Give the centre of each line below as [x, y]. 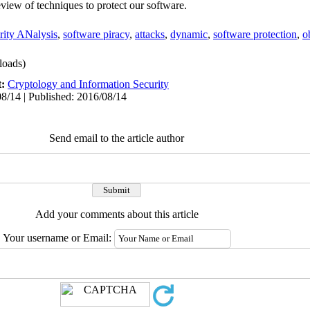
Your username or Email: [58, 238]
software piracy [96, 34]
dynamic [189, 34]
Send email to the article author [117, 138]
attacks [150, 34]
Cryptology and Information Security [88, 84]
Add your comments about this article [117, 214]
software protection [255, 34]
